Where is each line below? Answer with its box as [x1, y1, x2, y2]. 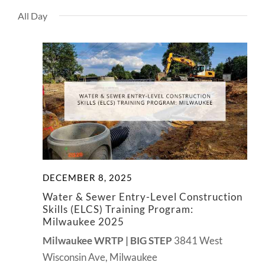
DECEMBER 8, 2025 [43, 172, 132, 183]
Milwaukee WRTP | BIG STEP [43, 234, 174, 247]
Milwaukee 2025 [43, 215, 124, 228]
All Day [18, 9, 47, 21]
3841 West [174, 234, 222, 247]
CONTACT [12, 43, 55, 54]
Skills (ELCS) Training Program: [43, 203, 193, 216]
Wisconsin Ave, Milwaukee [43, 251, 157, 264]
